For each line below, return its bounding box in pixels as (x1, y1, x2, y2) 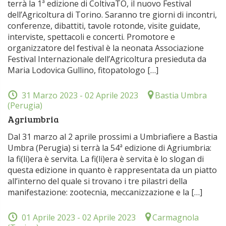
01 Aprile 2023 (22, 212, 75, 223)
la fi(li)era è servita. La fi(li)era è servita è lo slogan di (8, 153, 204, 164)
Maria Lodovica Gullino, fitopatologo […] (8, 65, 158, 76)
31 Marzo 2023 (22, 90, 78, 101)
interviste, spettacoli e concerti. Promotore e (8, 31, 175, 42)
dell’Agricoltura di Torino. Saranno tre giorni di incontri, (8, 9, 217, 20)
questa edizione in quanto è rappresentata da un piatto (8, 164, 217, 176)
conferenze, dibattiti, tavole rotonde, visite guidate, (8, 20, 200, 31)
